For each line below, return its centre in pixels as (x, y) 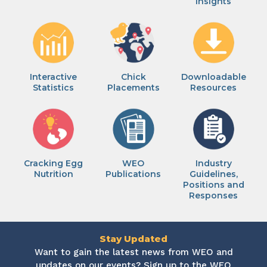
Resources (214, 87)
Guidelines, (213, 174)
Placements (133, 87)
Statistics (54, 87)
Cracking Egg (54, 163)
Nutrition (53, 174)
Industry (213, 163)
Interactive (54, 77)
